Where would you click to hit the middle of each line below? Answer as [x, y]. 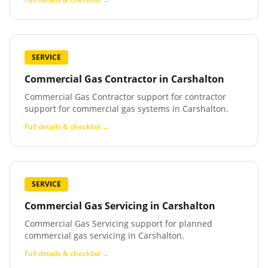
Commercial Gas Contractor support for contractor [125, 97]
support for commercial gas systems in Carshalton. [127, 109]
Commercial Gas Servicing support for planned [118, 223]
